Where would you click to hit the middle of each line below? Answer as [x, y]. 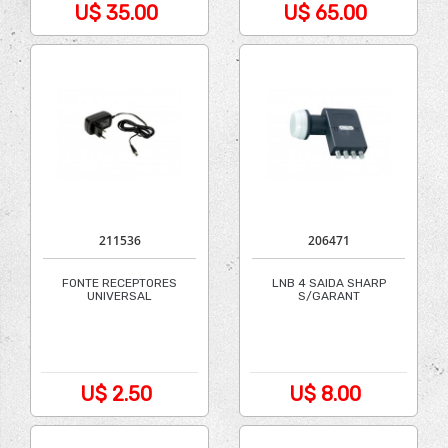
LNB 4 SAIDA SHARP [328, 283]
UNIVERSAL [119, 296]
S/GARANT [328, 296]
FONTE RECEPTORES [119, 283]
